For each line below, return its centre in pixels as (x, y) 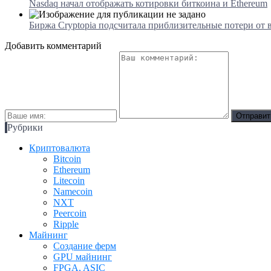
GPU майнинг (83, 256)
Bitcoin (67, 158)
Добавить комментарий (53, 45)
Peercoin (70, 213)
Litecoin (69, 180)
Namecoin (73, 191)
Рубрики (25, 127)
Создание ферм (85, 246)
